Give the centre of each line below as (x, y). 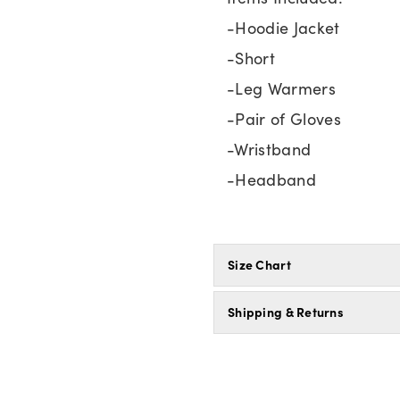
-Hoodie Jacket (283, 27)
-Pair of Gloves (284, 118)
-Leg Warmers (282, 88)
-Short (251, 58)
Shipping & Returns (286, 312)
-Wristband (269, 149)
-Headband (272, 179)
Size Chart (259, 264)
